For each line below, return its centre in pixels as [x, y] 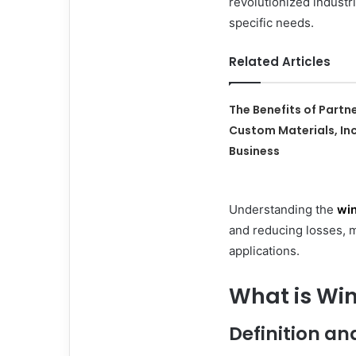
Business [255, 151]
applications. [264, 250]
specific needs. [271, 22]
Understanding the [283, 209]
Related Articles [280, 61]
